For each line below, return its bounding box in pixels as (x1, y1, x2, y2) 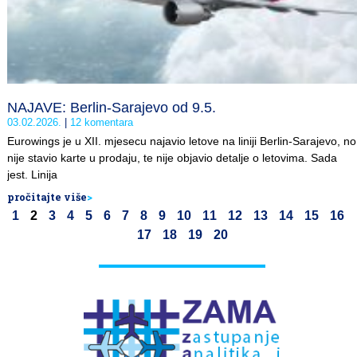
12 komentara (67, 116, 133, 128)
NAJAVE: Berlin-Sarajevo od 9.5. (7, 100, 216, 116)
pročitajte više (7, 190, 87, 203)
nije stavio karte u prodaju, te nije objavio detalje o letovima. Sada (7, 151, 337, 164)
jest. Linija (7, 168, 57, 181)
